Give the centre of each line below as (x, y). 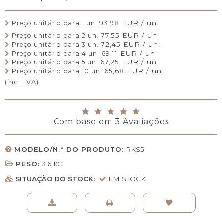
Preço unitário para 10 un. (57, 71)
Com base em (83, 121)
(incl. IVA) (22, 82)
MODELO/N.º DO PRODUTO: (69, 149)
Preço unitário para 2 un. (55, 35)
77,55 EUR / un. (130, 35)
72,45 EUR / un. (130, 44)
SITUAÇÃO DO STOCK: (56, 179)
